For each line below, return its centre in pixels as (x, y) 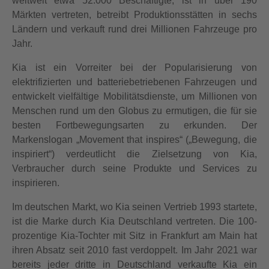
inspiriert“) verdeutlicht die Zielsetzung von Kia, (134, 154)
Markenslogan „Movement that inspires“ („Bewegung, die (134, 140)
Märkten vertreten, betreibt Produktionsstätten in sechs (134, 15)
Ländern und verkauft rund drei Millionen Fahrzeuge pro (134, 29)
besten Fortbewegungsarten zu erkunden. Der (134, 125)
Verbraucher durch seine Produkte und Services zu (134, 168)
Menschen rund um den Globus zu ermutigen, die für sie (134, 111)
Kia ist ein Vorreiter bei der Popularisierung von (134, 68)
